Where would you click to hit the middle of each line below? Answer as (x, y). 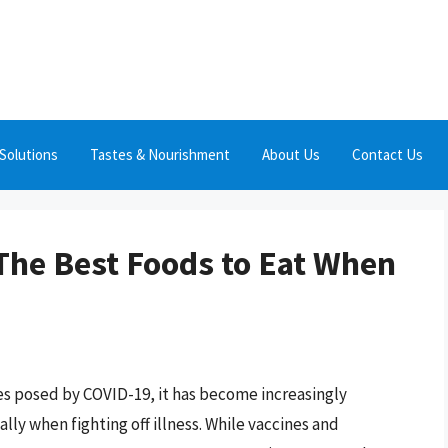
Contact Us (387, 154)
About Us (291, 154)
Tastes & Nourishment (160, 154)
